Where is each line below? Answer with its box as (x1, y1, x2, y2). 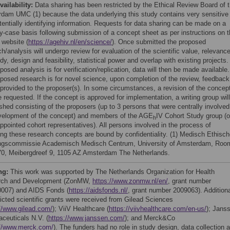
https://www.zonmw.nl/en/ (92, 177, 168, 185)
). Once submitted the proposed (112, 38, 206, 46)
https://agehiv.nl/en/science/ (28, 38, 112, 46)
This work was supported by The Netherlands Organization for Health (10, 168, 215, 176)
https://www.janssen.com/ (48, 214, 125, 222)
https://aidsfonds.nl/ (69, 186, 128, 194)
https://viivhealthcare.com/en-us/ (109, 205, 206, 213)
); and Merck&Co (125, 214, 175, 222)
